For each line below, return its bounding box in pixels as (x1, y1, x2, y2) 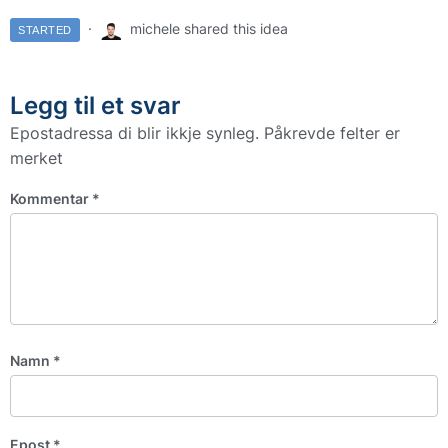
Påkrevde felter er (264, 123, 400, 144)
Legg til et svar (10, 91, 181, 121)
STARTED (18, 24, 72, 37)
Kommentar (10, 190, 92, 208)
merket (10, 148, 63, 169)
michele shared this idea (125, 20, 288, 37)
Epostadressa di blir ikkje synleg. (10, 123, 259, 144)
